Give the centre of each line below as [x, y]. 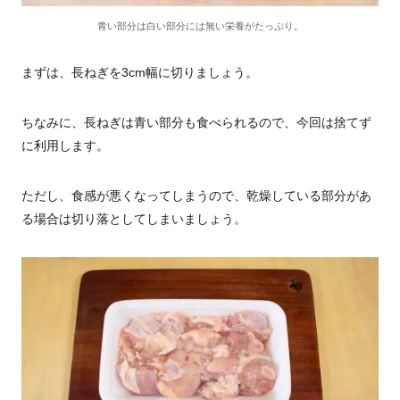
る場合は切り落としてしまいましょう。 [134, 219]
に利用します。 [65, 146]
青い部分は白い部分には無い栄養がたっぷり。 [200, 26]
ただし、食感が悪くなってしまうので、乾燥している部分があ [196, 196]
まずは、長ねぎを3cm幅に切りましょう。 [140, 72]
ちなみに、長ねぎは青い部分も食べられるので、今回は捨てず [196, 122]
